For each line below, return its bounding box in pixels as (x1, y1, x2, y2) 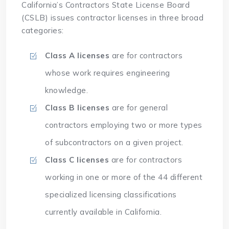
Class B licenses (45, 103, 110, 113)
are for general (109, 103, 168, 113)
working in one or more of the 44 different (45, 172, 203, 182)
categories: (21, 26, 64, 36)
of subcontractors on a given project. (45, 138, 184, 148)
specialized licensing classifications (45, 190, 177, 200)
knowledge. (45, 85, 88, 96)
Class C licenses (45, 155, 109, 165)
